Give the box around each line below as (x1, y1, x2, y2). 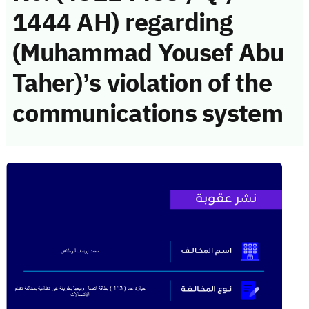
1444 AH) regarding (12, 3, 233, 41)
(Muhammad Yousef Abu (12, 34, 284, 72)
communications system (12, 94, 283, 132)
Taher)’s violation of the (12, 64, 272, 102)
